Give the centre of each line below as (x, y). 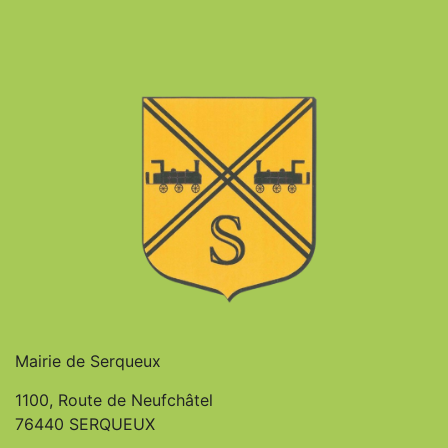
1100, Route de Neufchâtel (114, 399)
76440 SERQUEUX (85, 423)
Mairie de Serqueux (88, 361)
